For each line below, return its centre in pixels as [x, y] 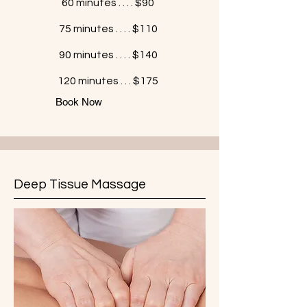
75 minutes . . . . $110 [108, 29]
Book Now [79, 102]
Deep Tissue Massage [80, 184]
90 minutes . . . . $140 [108, 55]
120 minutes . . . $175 [108, 81]
